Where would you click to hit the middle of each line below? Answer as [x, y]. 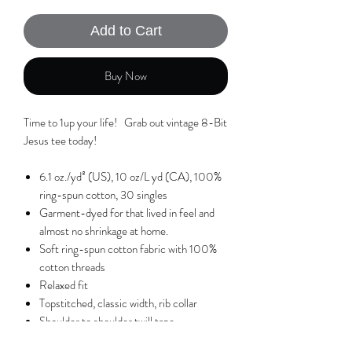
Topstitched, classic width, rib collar [118, 303]
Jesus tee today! [60, 140]
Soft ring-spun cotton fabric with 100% [128, 249]
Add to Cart [126, 30]
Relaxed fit [64, 285]
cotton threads [72, 267]
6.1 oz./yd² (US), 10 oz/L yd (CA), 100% [130, 176]
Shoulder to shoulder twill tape [107, 321]
